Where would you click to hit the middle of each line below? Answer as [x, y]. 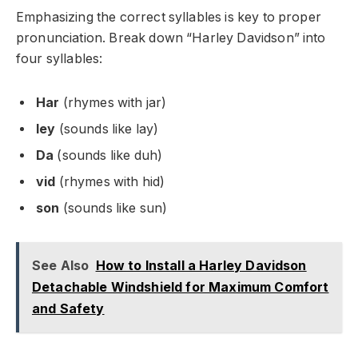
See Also [60, 265]
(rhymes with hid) [110, 182]
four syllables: [60, 59]
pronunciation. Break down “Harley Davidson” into [171, 38]
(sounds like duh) [108, 156]
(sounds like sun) [113, 209]
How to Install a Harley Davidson [201, 265]
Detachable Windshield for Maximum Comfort [180, 286]
